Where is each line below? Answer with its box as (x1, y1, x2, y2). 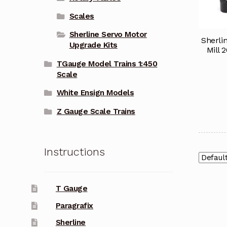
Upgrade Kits (69, 41, 118, 50)
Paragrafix (55, 201, 93, 210)
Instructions (44, 145, 105, 159)
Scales (69, 11, 94, 21)
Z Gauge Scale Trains (56, 106, 135, 116)
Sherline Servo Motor (69, 30, 147, 40)
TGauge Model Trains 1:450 (56, 59, 158, 68)
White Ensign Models (56, 88, 134, 98)
